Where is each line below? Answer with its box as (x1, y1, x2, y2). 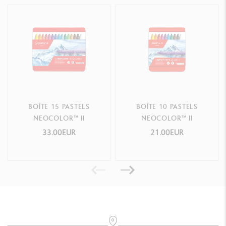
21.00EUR (150, 127, 184, 137)
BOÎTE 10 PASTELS (136, 101, 198, 111)
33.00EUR (42, 127, 76, 137)
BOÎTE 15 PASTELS (28, 101, 90, 111)
